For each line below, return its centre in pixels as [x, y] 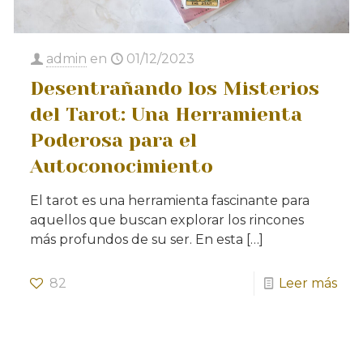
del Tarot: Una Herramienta [167, 114]
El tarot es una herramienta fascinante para [170, 200]
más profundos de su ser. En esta [137, 239]
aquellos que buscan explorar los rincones [167, 220]
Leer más [307, 283]
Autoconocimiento [122, 166]
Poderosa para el [114, 140]
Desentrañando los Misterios [175, 88]
